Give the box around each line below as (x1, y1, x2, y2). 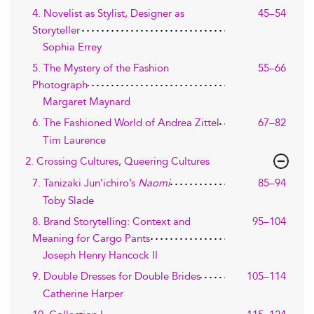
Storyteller (32, 24, 80, 36)
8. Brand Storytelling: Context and (32, 215, 191, 228)
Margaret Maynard (43, 95, 130, 108)
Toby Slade (43, 194, 94, 207)
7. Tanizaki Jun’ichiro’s (32, 177, 138, 189)
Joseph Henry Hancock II (43, 249, 158, 261)
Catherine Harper (43, 287, 123, 300)
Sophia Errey (43, 41, 102, 53)
